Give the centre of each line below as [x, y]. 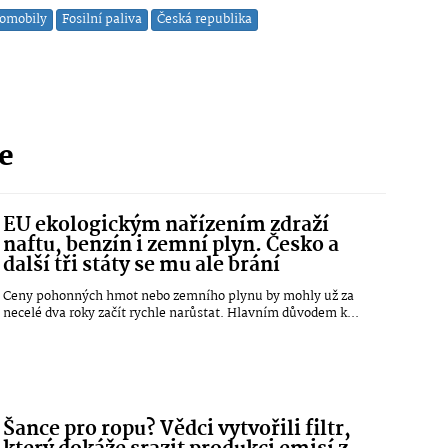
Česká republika [204, 20]
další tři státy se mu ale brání [142, 266]
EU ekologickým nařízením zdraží [166, 226]
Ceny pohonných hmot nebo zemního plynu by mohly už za [179, 297]
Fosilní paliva [102, 20]
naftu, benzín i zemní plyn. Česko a [171, 246]
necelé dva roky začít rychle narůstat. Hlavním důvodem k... [181, 314]
